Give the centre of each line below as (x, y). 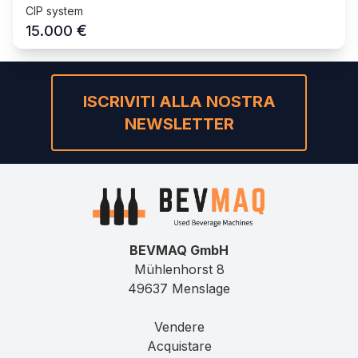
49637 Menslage (179, 288)
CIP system (54, 10)
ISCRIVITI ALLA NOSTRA (179, 101)
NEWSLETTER (179, 123)
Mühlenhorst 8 (179, 269)
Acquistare (179, 346)
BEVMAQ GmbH (179, 250)
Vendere (179, 326)
